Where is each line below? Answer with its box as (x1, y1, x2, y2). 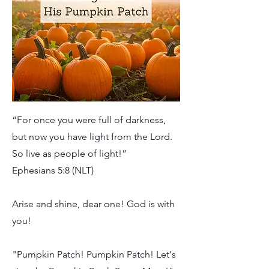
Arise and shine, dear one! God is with (12, 198, 175, 210)
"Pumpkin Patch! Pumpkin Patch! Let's (12, 249, 176, 260)
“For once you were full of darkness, (12, 114, 166, 125)
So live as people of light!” (12, 148, 127, 159)
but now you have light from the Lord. (12, 131, 172, 142)
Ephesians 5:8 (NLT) (12, 165, 94, 176)
